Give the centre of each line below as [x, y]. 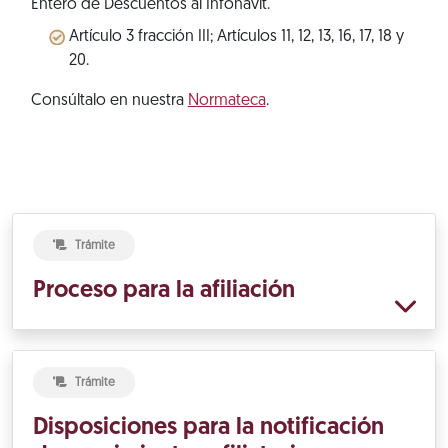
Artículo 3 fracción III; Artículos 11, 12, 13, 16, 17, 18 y [236, 36]
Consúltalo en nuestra [109, 100]
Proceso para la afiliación [164, 290]
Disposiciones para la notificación [208, 427]
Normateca [226, 100]
